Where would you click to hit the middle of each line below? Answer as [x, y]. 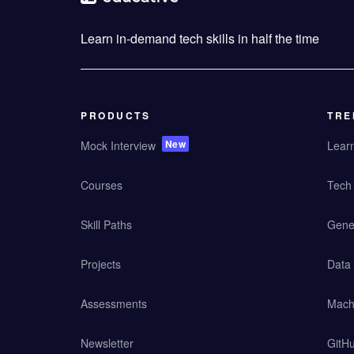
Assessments [114, 303]
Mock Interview [118, 145]
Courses [102, 185]
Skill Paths [106, 224]
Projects [101, 264]
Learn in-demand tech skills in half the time [200, 38]
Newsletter [107, 343]
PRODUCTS [115, 115]
